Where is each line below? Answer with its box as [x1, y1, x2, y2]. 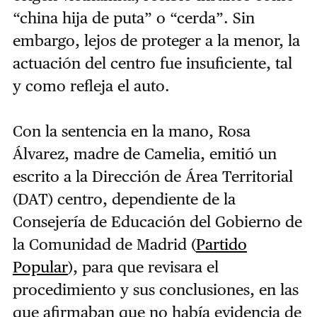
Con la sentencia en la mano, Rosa [12, 122, 250, 141]
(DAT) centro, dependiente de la [12, 190, 236, 209]
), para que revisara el [67, 258, 219, 277]
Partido [195, 235, 247, 254]
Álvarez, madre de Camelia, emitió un [12, 144, 277, 163]
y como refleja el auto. [12, 76, 170, 96]
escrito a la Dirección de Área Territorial [12, 167, 293, 186]
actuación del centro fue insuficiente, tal [12, 54, 292, 73]
